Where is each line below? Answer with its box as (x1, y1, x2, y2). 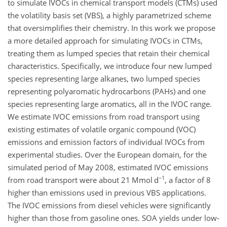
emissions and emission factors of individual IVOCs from (8, 136, 205, 147)
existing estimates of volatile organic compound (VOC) (8, 124, 196, 134)
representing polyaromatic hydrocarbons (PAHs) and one (8, 86, 206, 96)
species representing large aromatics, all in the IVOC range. (8, 98, 212, 109)
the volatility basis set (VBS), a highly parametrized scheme (8, 10, 211, 20)
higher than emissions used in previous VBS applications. (8, 187, 206, 198)
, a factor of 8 (165, 174, 211, 185)
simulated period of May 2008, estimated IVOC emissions (8, 162, 208, 172)
